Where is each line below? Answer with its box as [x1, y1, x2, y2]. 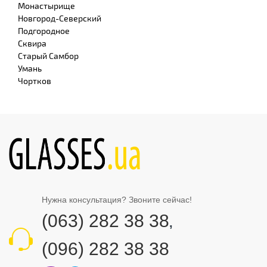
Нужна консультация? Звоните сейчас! [42, 195, 192, 205]
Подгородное [18, 26, 70, 36]
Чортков [18, 76, 51, 86]
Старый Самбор [18, 51, 79, 61]
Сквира [18, 38, 46, 48]
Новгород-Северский [18, 13, 101, 23]
